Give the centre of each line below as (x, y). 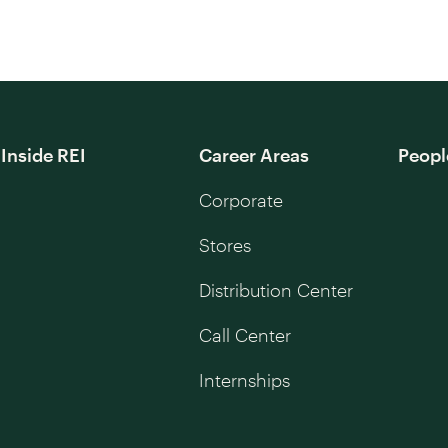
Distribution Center (276, 289)
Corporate (241, 199)
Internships (245, 379)
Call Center (245, 334)
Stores (225, 244)
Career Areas (254, 154)
